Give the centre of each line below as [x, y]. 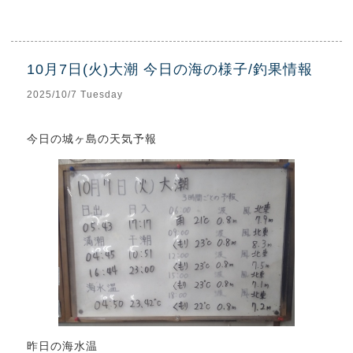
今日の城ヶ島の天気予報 [92, 139]
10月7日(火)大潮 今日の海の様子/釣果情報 [170, 69]
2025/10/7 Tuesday [75, 95]
